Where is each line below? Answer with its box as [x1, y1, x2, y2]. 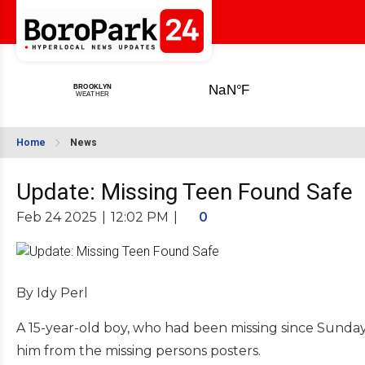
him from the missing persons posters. [16, 342, 261, 358]
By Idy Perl [16, 284, 88, 301]
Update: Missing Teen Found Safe [16, 178, 353, 205]
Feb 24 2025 [16, 209, 97, 225]
